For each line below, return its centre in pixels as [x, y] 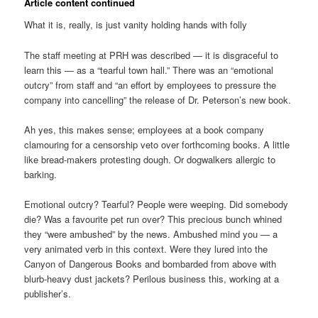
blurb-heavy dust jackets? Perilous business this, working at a [152, 278]
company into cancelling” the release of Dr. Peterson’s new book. [158, 99]
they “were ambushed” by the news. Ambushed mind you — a [151, 234]
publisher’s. [48, 293]
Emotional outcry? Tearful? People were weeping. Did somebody [157, 204]
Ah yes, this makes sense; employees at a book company [144, 129]
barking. [41, 174]
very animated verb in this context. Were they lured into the [146, 248]
